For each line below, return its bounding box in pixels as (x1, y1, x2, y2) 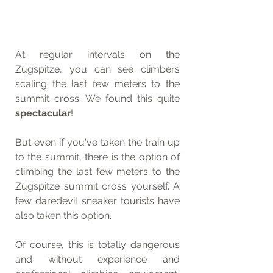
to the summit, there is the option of (15, 151, 180, 163)
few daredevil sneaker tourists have (15, 195, 180, 207)
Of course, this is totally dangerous (15, 239, 180, 251)
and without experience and (15, 253, 180, 266)
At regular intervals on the (15, 49, 180, 61)
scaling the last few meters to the (15, 78, 180, 90)
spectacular (15, 107, 71, 119)
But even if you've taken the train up (15, 136, 180, 149)
